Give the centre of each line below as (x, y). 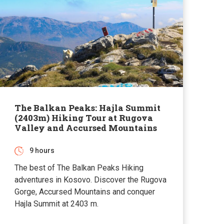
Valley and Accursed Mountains (86, 127)
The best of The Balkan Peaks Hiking (79, 167)
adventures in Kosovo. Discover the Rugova (91, 179)
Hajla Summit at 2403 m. (57, 203)
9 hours (42, 150)
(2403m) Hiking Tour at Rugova (84, 117)
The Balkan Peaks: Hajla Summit (88, 107)
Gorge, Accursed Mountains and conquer (85, 191)
